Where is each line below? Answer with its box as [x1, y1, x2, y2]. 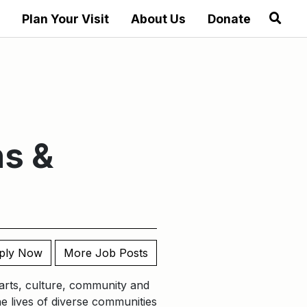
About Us [130, 12, 186, 26]
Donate [207, 12, 251, 26]
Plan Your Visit [21, 12, 109, 26]
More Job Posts [64, 246, 148, 260]
